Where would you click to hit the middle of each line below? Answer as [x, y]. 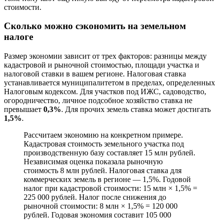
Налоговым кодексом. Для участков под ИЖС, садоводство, [105, 92]
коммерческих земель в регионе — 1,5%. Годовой [107, 180]
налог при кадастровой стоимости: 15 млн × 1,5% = [110, 188]
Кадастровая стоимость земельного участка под [104, 144]
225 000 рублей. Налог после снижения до [95, 197]
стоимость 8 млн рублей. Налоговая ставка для [103, 171]
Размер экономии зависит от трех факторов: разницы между [105, 56]
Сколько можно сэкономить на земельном [95, 26]
